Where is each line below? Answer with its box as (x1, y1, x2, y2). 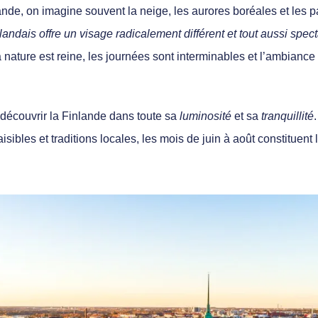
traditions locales (51, 132, 136, 145)
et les (277, 4, 309, 17)
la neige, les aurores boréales (128, 4, 277, 17)
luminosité (180, 109, 231, 122)
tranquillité (261, 109, 314, 122)
